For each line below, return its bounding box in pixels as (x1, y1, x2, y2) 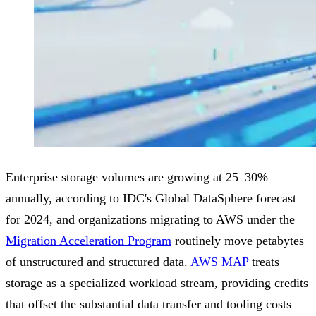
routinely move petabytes (171, 233, 304, 248)
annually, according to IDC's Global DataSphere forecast (6, 191, 296, 206)
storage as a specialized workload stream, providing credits (6, 276, 308, 291)
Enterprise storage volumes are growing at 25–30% (6, 170, 268, 185)
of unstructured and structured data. (6, 255, 190, 269)
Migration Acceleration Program (6, 233, 171, 248)
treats (248, 255, 279, 269)
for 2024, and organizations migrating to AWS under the (6, 212, 295, 227)
